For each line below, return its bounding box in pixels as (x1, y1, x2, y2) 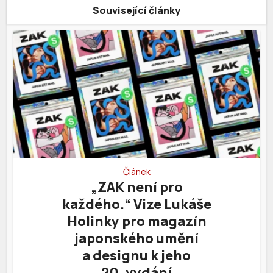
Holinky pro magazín (66, 212, 207, 231)
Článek (122, 166, 151, 178)
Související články (93, 4, 180, 18)
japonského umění (74, 229, 199, 248)
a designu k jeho (82, 246, 191, 265)
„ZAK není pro (90, 178, 183, 197)
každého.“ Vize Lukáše (62, 195, 211, 214)
